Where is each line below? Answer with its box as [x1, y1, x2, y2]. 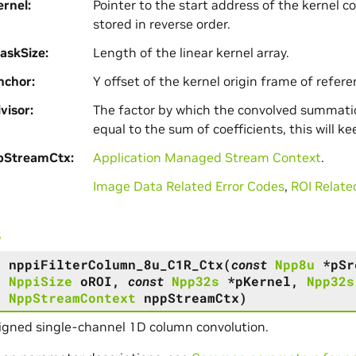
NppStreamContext [8, 288, 136, 306]
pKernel [234, 272, 291, 289]
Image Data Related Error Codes [92, 177, 284, 194]
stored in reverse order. [92, 15, 230, 32]
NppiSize [8, 272, 72, 289]
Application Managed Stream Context [92, 149, 321, 165]
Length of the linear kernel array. [92, 44, 289, 60]
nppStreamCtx [143, 288, 239, 306]
